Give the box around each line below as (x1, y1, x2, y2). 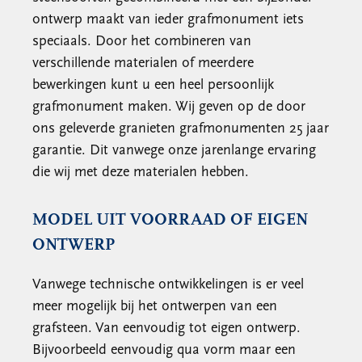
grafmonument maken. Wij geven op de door (32, 99, 305, 115)
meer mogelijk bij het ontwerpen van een (32, 299, 277, 314)
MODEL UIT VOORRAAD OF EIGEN (32, 212, 308, 229)
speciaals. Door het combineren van (32, 34, 251, 49)
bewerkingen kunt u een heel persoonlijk (32, 78, 274, 93)
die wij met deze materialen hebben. (32, 165, 249, 180)
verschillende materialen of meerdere (32, 56, 254, 71)
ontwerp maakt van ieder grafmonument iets (32, 12, 304, 27)
